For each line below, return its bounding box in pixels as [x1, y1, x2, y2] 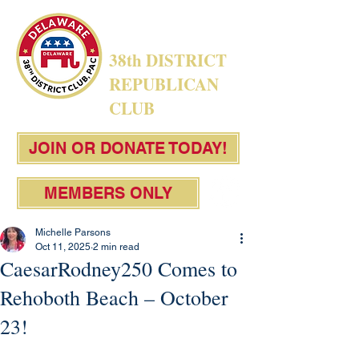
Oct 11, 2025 [35, 241, 91, 252]
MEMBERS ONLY [44, 184, 172, 203]
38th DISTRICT [109, 48, 227, 72]
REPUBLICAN [109, 72, 219, 96]
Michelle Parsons [35, 227, 111, 238]
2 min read [93, 241, 139, 252]
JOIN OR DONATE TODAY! [29, 139, 228, 158]
